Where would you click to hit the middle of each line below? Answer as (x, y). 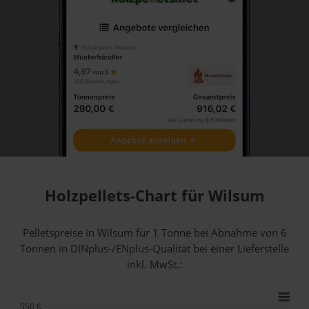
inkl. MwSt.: (154, 265)
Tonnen (38, 249)
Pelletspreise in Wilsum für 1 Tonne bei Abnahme (141, 233)
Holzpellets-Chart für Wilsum (154, 196)
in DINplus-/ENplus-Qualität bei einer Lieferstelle (172, 249)
